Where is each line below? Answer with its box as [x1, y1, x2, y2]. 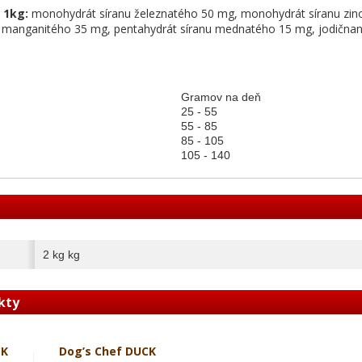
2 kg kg [43, 248, 80, 261]
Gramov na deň [181, 90, 261, 103]
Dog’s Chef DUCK [58, 343, 156, 359]
